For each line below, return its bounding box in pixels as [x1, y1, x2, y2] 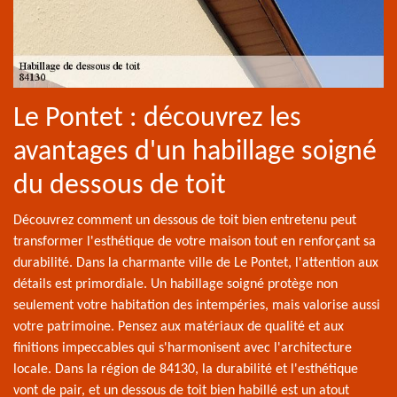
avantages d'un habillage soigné [13, 137, 377, 167]
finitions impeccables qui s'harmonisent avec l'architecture [13, 340, 352, 355]
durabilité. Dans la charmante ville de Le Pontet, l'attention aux [13, 255, 378, 270]
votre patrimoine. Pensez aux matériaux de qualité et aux [13, 319, 344, 334]
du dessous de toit [13, 171, 226, 200]
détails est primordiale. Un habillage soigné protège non [13, 276, 338, 292]
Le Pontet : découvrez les [13, 104, 301, 133]
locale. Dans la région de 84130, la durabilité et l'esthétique [13, 362, 358, 377]
